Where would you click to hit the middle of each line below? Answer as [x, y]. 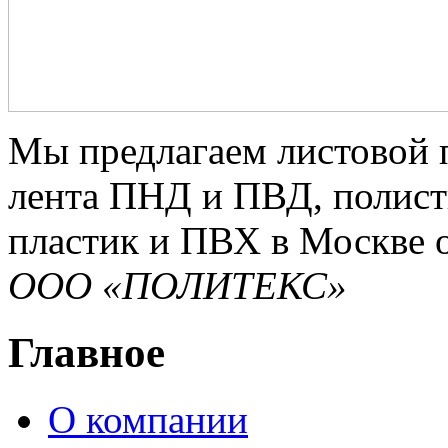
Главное [86, 352]
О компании [148, 419]
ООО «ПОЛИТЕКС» [202, 285]
